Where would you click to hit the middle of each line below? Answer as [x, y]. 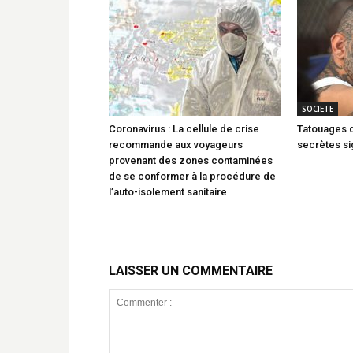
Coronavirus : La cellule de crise [184, 128]
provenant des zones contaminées [191, 160]
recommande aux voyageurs [176, 144]
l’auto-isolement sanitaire [168, 191]
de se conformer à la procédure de [192, 176]
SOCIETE [318, 108]
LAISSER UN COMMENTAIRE [191, 270]
